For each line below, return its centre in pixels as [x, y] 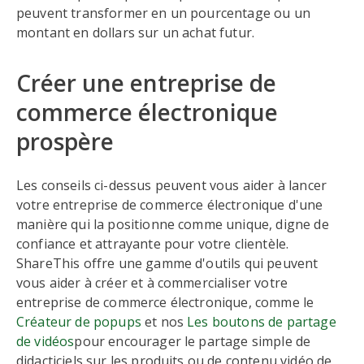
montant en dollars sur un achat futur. [136, 32]
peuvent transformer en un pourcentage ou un [163, 13]
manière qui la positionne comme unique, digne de [173, 224]
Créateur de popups [79, 322]
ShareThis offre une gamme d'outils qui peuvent [167, 263]
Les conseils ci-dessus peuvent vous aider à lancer [172, 185]
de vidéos [45, 341]
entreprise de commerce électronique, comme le [165, 302]
